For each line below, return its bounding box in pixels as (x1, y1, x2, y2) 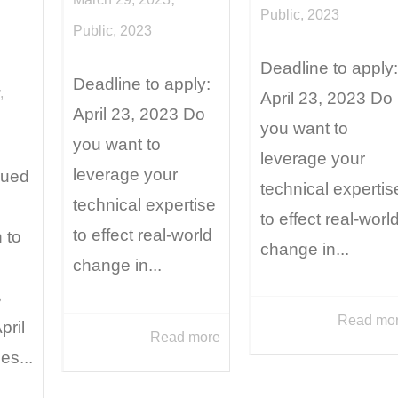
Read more (150, 329, 221, 345)
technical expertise (73, 195, 216, 215)
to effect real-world (73, 226, 212, 245)
